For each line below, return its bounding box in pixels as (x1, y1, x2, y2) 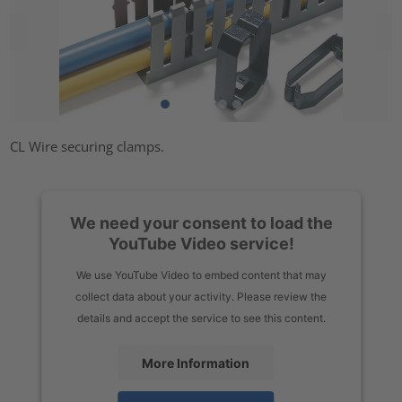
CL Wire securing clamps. (10, 136, 165, 155)
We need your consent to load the (69, 213, 333, 232)
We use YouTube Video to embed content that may (75, 267, 327, 282)
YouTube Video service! (108, 233, 294, 253)
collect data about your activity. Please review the (75, 289, 327, 303)
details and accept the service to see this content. (76, 310, 326, 325)
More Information (142, 354, 249, 371)
